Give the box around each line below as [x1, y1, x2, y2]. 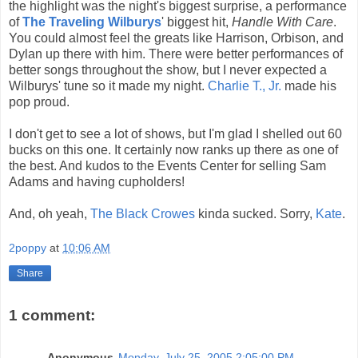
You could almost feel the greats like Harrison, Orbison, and [9, 30, 344, 45]
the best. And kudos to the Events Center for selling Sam [9, 158, 326, 173]
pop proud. [9, 94, 70, 109]
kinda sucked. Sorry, [195, 206, 316, 221]
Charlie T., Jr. [208, 78, 281, 93]
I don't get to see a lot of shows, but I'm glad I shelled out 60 [9, 126, 342, 141]
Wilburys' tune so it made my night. [9, 78, 208, 93]
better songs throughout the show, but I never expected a [9, 62, 327, 77]
